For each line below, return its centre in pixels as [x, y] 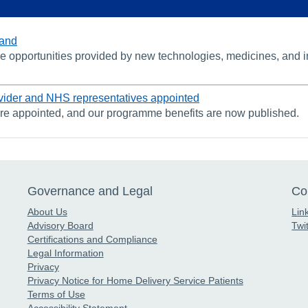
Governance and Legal [90, 191]
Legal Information [65, 253]
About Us [47, 211]
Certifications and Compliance [92, 239]
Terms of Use [56, 294]
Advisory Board [60, 225]
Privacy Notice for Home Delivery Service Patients [135, 280]
